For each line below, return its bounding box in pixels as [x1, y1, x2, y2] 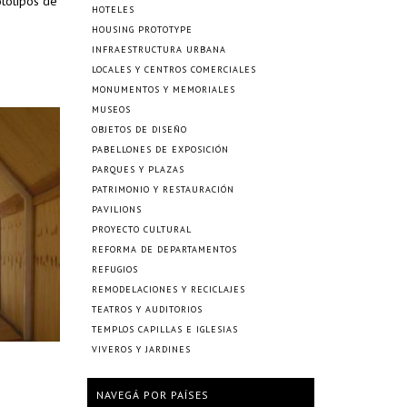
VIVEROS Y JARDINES [92, 343, 191, 355]
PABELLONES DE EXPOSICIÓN [92, 144, 229, 155]
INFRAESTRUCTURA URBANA [92, 44, 226, 55]
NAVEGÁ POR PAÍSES [96, 388, 209, 402]
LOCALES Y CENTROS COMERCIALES [92, 64, 256, 75]
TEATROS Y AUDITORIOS [92, 303, 203, 315]
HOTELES [92, 4, 134, 15]
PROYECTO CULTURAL [92, 223, 192, 235]
